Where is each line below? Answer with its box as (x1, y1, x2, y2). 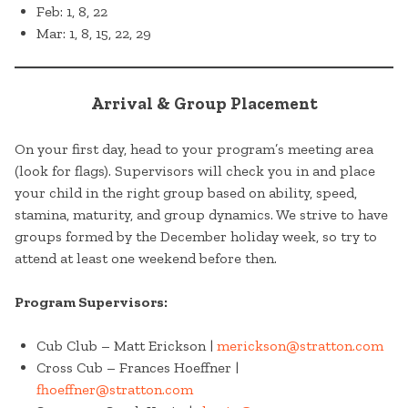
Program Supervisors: (15, 293, 168, 311)
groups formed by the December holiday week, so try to (15, 228, 377, 246)
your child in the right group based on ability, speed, (15, 184, 357, 202)
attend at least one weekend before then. (15, 250, 277, 268)
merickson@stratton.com (217, 337, 383, 355)
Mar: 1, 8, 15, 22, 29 (36, 25, 151, 43)
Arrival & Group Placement (90, 93, 318, 115)
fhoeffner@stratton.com (36, 381, 193, 399)
